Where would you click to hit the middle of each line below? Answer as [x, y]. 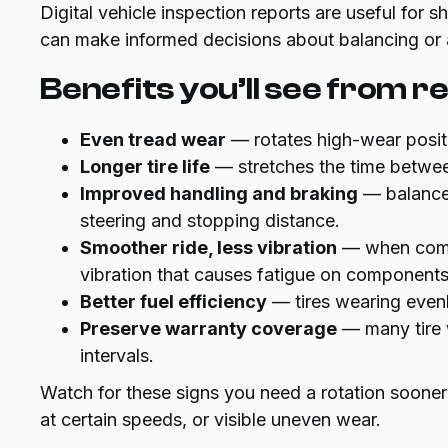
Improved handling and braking [219, 193]
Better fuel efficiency [173, 301]
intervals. [117, 355]
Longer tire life [145, 166]
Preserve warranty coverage [208, 328]
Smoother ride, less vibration [208, 247]
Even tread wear [153, 139]
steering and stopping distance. [210, 220]
